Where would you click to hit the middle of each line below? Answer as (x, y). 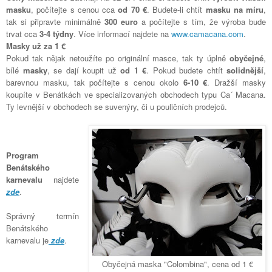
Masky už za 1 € (36, 46)
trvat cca (23, 34)
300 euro (121, 22)
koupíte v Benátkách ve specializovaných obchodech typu (113, 95)
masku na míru (234, 10)
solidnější (245, 70)
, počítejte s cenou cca (75, 10)
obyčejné (246, 58)
